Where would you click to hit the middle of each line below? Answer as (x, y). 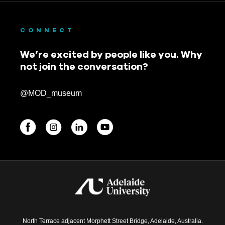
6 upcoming (25, 206)
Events (24, 196)
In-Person (23, 174)
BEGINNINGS (35, 164)
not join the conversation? (84, 66)
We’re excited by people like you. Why (111, 54)
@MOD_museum (51, 93)
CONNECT (47, 30)
